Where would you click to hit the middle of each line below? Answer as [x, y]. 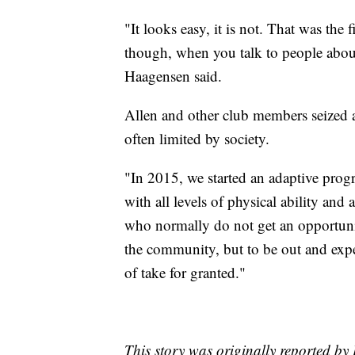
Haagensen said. [173, 75]
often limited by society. [197, 138]
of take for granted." [185, 272]
